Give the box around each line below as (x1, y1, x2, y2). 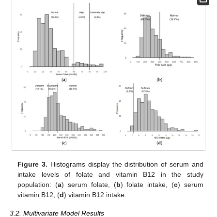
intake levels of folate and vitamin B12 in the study (17, 170, 203, 178)
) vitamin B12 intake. (64, 190, 127, 199)
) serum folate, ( (62, 180, 116, 188)
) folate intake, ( (120, 180, 174, 188)
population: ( (17, 180, 58, 188)
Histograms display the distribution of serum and (47, 160, 203, 168)
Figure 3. (17, 160, 48, 168)
